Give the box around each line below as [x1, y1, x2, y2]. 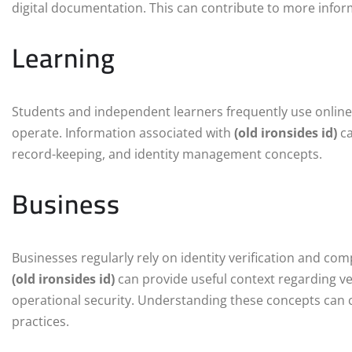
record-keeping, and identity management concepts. [12, 145, 322, 163]
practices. [12, 313, 69, 331]
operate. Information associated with [12, 124, 234, 142]
